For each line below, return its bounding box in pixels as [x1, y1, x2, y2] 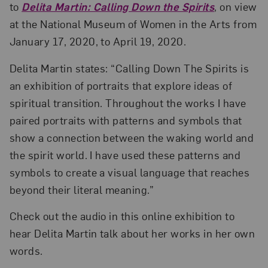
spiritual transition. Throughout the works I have [9, 95, 246, 109]
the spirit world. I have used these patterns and [9, 147, 241, 162]
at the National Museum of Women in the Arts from [9, 16, 257, 31]
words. [9, 243, 43, 258]
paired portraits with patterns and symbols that [9, 112, 242, 127]
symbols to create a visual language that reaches [9, 165, 250, 179]
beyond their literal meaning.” [9, 182, 154, 196]
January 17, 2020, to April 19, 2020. [9, 33, 187, 48]
